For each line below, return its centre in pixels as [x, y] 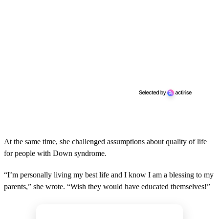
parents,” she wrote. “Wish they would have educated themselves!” [107, 187]
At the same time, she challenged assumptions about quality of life [105, 142]
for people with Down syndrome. [55, 153]
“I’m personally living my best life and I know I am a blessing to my [109, 175]
